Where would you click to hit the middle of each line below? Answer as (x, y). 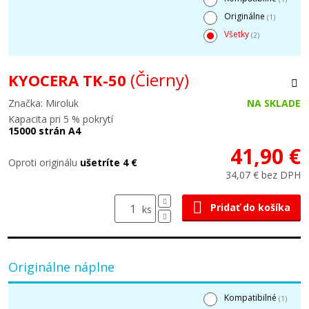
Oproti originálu (44, 162)
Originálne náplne (61, 267)
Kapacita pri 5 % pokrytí (61, 119)
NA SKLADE (274, 103)
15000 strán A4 (44, 131)
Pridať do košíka (250, 207)
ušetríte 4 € (109, 162)
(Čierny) (160, 80)
